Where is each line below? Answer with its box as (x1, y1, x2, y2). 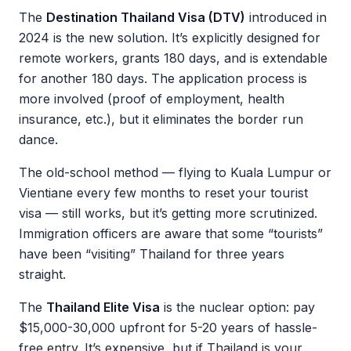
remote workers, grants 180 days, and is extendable (19, 50, 327, 66)
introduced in (245, 9, 327, 25)
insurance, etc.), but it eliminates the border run (19, 111, 303, 127)
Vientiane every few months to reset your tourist (19, 185, 308, 201)
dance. (19, 132, 58, 147)
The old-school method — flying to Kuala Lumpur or (19, 165, 331, 180)
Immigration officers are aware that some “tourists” (19, 226, 323, 241)
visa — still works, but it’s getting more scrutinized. (19, 205, 317, 221)
